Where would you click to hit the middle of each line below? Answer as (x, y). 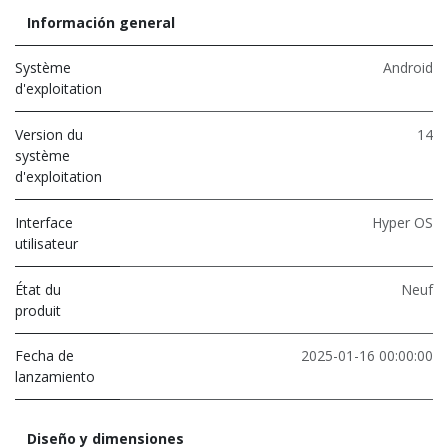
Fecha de (44, 355)
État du (38, 289)
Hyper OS (402, 222)
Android (408, 67)
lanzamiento (55, 376)
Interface (44, 222)
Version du (49, 134)
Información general (101, 22)
